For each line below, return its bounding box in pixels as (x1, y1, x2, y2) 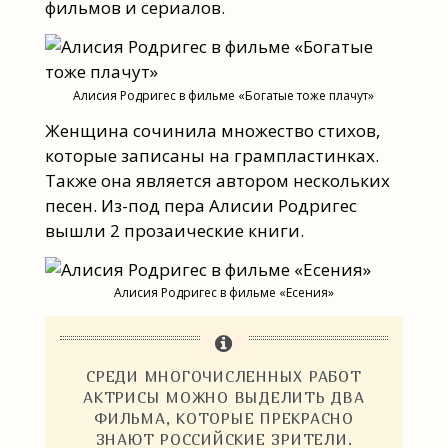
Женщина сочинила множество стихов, (44, 119, 380, 143)
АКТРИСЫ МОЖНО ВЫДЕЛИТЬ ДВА (83, 387, 365, 406)
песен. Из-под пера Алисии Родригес (44, 194, 357, 218)
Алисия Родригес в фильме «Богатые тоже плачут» (73, 86, 375, 104)
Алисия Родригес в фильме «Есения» (113, 284, 334, 302)
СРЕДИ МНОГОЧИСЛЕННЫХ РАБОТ (86, 366, 362, 385)
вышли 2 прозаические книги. (44, 219, 304, 243)
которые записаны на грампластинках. (44, 144, 379, 168)
